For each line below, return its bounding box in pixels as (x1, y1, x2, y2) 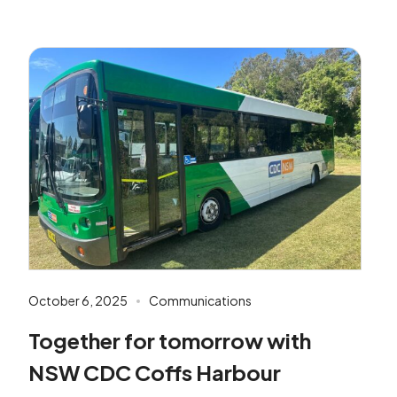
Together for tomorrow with (28, 327, 311, 354)
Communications (149, 292, 252, 309)
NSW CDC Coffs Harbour (28, 359, 281, 386)
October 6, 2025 (28, 292, 128, 309)
